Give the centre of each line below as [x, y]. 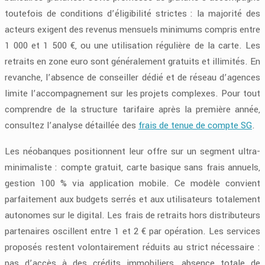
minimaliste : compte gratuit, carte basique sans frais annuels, [132, 167]
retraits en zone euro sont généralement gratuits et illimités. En [132, 61]
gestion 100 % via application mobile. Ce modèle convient [132, 183]
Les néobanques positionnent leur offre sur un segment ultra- [132, 151]
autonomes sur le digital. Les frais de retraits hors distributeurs [132, 215]
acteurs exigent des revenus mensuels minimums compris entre [132, 29]
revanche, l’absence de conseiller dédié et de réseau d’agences [132, 77]
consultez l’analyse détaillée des [72, 125]
